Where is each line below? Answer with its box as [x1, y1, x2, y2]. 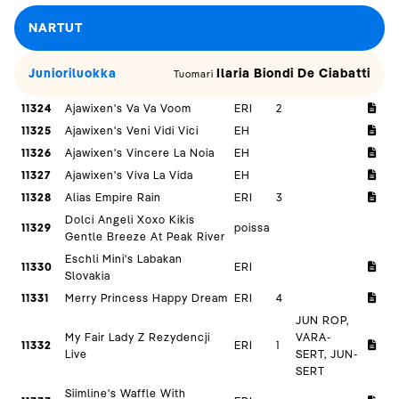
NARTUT [28, 20, 83, 37]
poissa [234, 220, 271, 235]
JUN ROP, [296, 313, 350, 328]
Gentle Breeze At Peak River [65, 229, 226, 244]
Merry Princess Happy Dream [65, 290, 229, 305]
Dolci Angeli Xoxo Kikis [65, 212, 196, 227]
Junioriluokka [28, 65, 117, 82]
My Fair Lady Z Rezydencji [65, 330, 211, 345]
